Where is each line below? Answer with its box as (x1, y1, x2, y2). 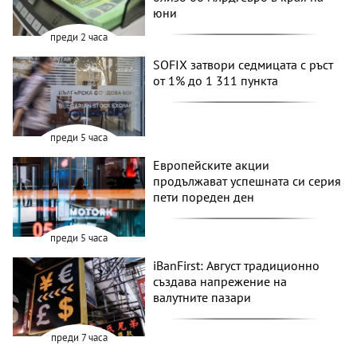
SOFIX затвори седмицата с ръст (153, 57, 334, 73)
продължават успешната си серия (153, 172, 342, 189)
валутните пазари (153, 288, 252, 305)
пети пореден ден (153, 188, 255, 205)
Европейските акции (153, 156, 270, 173)
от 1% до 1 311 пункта (153, 73, 279, 89)
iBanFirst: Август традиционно (153, 257, 320, 273)
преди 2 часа (50, 30, 108, 45)
